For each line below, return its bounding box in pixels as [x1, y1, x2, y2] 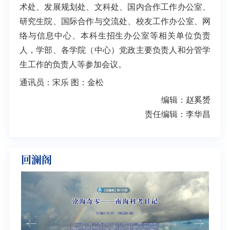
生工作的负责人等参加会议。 [19, 60, 126, 69]
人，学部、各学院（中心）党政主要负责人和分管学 [19, 46, 211, 55]
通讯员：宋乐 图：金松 [19, 78, 104, 87]
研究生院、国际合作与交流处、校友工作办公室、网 [19, 17, 211, 26]
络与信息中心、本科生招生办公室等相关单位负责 [19, 31, 211, 41]
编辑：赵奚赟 [161, 95, 211, 105]
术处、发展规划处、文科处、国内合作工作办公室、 [19, 3, 211, 12]
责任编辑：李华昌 [145, 110, 211, 119]
